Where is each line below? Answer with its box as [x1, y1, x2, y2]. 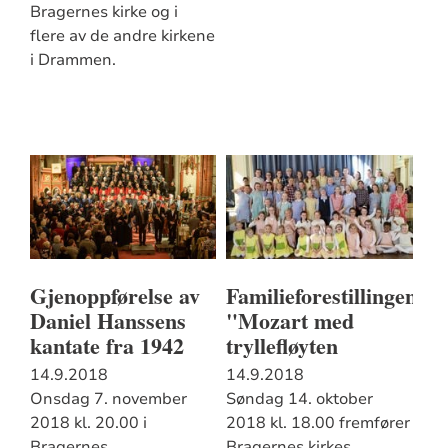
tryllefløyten [225, 329, 338, 363]
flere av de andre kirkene [29, 25, 215, 48]
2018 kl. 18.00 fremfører [225, 412, 410, 435]
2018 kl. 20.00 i [29, 412, 147, 435]
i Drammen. [29, 49, 116, 72]
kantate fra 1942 [29, 329, 184, 363]
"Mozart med [225, 304, 354, 338]
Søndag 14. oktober [225, 388, 373, 411]
